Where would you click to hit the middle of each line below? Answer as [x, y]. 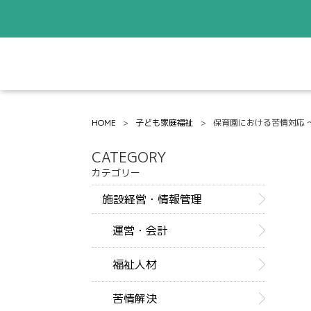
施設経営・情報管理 [152, 199]
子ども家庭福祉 [165, 123]
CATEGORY [129, 157]
